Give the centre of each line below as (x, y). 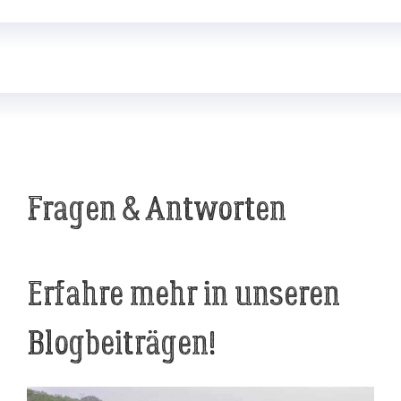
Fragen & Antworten (157, 209)
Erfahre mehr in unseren (183, 294)
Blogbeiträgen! (121, 344)
